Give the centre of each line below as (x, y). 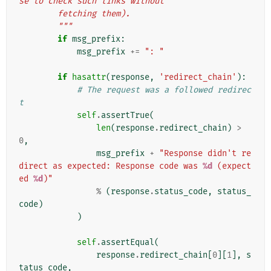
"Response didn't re (205, 154)
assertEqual (128, 243)
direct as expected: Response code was (111, 166)
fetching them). (94, 14)
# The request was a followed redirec (164, 90)
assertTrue (125, 116)
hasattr (89, 77)
